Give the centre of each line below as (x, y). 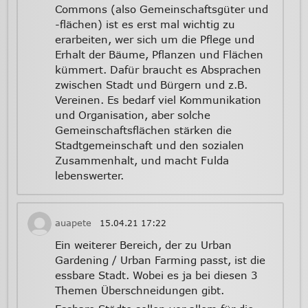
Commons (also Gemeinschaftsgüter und (161, 9)
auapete (73, 222)
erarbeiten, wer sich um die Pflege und (154, 39)
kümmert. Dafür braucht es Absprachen (158, 69)
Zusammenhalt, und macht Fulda (142, 160)
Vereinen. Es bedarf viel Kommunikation (158, 99)
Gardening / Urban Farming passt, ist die (160, 260)
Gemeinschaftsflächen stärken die (143, 130)
